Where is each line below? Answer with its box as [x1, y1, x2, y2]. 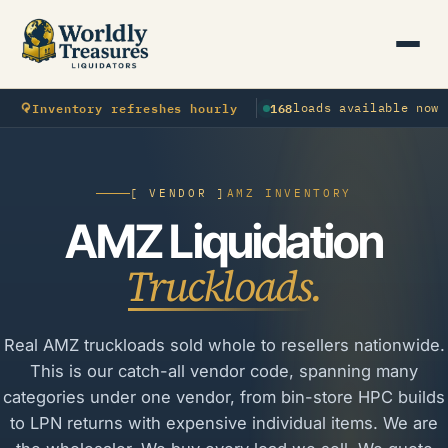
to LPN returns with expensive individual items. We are [10, 413, 438, 433]
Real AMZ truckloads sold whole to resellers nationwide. [3, 335, 445, 355]
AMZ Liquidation [64, 213, 384, 269]
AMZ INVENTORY [226, 186, 352, 200]
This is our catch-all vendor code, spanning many [30, 361, 418, 381]
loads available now [292, 100, 440, 115]
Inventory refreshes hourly [31, 98, 238, 118]
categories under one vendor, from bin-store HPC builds [3, 387, 445, 407]
